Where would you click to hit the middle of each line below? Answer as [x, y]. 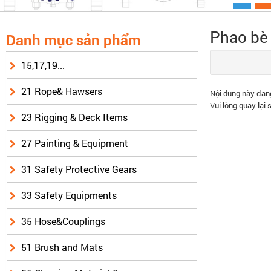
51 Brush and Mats [62, 247]
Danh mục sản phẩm [73, 41]
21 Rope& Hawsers [62, 91]
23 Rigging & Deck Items [74, 117]
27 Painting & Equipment [75, 143]
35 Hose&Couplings [63, 221]
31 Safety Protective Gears [79, 169]
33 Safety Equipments [69, 195]
